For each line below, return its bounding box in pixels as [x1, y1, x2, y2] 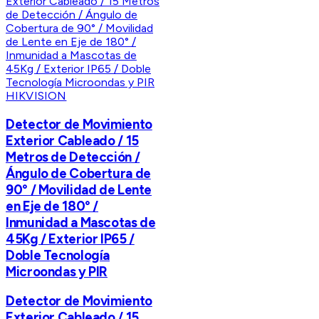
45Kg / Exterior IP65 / [6, 230, 135, 247]
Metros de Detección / [6, 148, 140, 165]
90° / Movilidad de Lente [6, 181, 152, 198]
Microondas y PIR [6, 263, 108, 280]
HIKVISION [6, 89, 67, 103]
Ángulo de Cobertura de [6, 164, 151, 182]
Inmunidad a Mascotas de [6, 214, 156, 231]
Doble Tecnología [6, 246, 110, 263]
